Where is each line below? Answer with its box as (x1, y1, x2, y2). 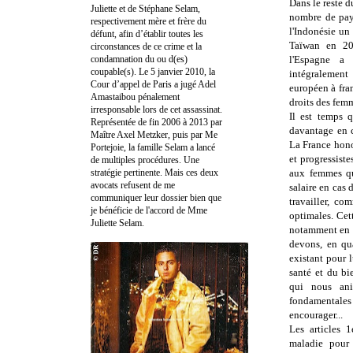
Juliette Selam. (91, 217, 144, 229)
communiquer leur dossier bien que (91, 191, 221, 203)
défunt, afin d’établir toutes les (91, 28, 203, 39)
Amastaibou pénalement (91, 91, 180, 102)
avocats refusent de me (91, 179, 175, 191)
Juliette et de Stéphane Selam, (91, 2, 200, 14)
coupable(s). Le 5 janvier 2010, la (91, 65, 215, 77)
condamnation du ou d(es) (91, 53, 188, 65)
